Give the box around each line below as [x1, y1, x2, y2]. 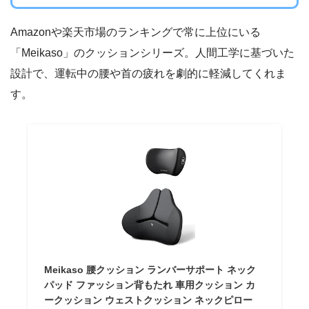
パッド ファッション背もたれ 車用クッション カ [44, 279, 256, 291]
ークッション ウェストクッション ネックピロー [44, 295, 253, 306]
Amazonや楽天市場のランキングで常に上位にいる [10, 26, 261, 39]
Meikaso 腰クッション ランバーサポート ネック [44, 264, 257, 276]
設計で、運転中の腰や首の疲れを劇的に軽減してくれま [10, 68, 286, 80]
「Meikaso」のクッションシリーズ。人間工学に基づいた [10, 47, 295, 59]
